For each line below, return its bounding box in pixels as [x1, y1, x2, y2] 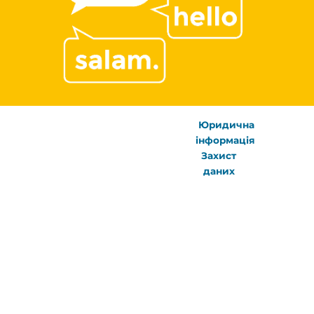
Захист [201, 150, 237, 162]
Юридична [198, 119, 254, 131]
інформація [195, 135, 258, 146]
